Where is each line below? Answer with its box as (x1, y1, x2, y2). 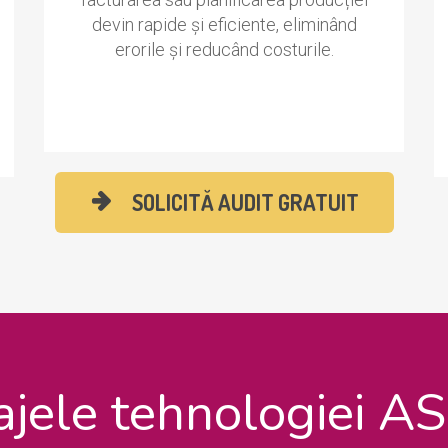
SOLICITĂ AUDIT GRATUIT (131, 188, 359, 217)
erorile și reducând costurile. (114, 39, 334, 61)
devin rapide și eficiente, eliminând (91, 14, 357, 36)
